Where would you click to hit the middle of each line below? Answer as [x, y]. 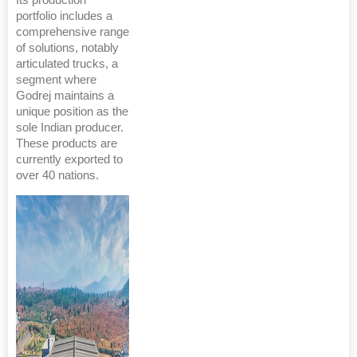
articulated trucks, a [67, 63]
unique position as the [72, 111]
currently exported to [69, 159]
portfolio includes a [64, 16]
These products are [67, 143]
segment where [56, 79]
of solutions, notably [67, 47]
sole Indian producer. [70, 127]
